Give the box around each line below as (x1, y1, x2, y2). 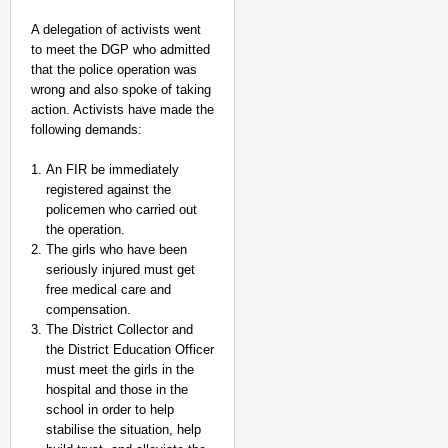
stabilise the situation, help (46, 422, 201, 437)
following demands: (31, 122, 142, 137)
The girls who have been (46, 242, 187, 257)
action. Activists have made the (31, 102, 214, 117)
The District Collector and (46, 322, 193, 337)
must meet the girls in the (46, 362, 194, 377)
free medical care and (46, 282, 171, 297)
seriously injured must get (46, 262, 195, 277)
